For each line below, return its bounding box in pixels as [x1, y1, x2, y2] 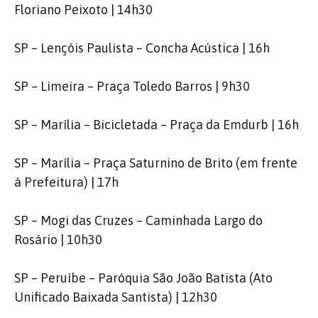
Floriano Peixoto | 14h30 [14, 2, 153, 17]
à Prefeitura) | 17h [14, 175, 119, 190]
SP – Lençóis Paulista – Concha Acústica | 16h [14, 40, 270, 55]
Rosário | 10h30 [14, 232, 102, 247]
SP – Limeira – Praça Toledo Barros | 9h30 [14, 79, 250, 94]
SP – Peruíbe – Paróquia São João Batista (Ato [14, 270, 273, 285]
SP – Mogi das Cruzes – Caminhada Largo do [14, 213, 263, 228]
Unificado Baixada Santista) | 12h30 [14, 290, 217, 305]
